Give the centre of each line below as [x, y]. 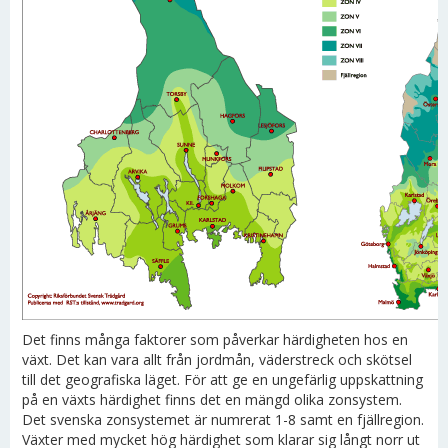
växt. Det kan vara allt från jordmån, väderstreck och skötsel [217, 359]
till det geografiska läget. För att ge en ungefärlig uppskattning [222, 379]
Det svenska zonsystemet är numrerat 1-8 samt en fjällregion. [223, 419]
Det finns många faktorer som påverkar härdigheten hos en [215, 339]
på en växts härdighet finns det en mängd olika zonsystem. [212, 399]
